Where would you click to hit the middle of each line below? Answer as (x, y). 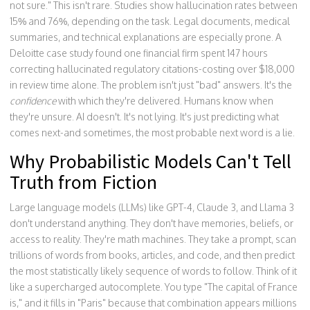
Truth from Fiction (83, 182)
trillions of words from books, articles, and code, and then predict (152, 255)
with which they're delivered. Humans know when (165, 101)
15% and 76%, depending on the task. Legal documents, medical (150, 21)
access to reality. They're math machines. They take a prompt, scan (153, 239)
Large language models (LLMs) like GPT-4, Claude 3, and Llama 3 (152, 207)
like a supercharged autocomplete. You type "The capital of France (154, 287)
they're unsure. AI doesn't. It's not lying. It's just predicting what (144, 117)
